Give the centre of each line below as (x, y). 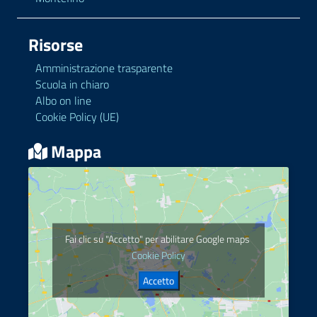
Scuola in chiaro (72, 84)
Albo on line (63, 100)
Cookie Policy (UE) (77, 116)
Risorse (56, 44)
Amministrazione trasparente (104, 68)
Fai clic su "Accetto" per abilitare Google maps (158, 238)
